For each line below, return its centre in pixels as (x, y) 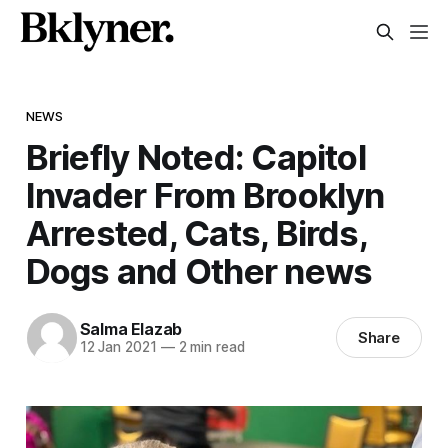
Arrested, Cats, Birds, (196, 232)
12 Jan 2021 (118, 347)
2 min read (209, 347)
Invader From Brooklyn (205, 194)
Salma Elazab (131, 329)
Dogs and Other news (199, 270)
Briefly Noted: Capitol (195, 156)
